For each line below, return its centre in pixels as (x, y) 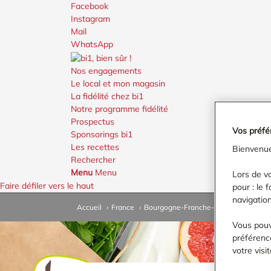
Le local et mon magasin (118, 83)
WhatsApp (92, 44)
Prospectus (93, 122)
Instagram (90, 19)
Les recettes (95, 147)
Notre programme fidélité (119, 109)
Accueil (90, 207)
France (123, 207)
